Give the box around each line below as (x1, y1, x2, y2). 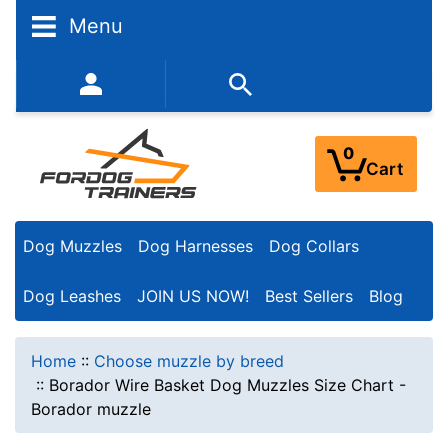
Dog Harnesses (138, 236, 253, 257)
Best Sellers (265, 285, 353, 306)
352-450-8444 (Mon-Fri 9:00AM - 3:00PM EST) (42, 80, 422, 100)
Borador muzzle (31, 398, 151, 419)
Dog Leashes (23, 285, 121, 306)
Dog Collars (269, 236, 359, 257)
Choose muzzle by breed (94, 350, 284, 371)
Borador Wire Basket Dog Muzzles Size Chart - (49, 374, 406, 395)
